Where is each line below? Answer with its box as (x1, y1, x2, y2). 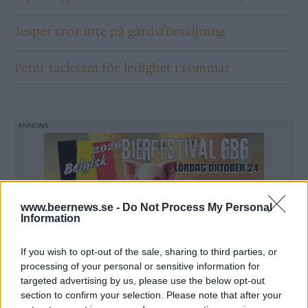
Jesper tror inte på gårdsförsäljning (14, 23, 225, 40)
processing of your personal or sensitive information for (21, 261, 260, 272)
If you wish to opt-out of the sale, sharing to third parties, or (21, 246, 277, 257)
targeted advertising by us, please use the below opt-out (21, 275, 265, 286)
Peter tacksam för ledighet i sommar (14, 59, 231, 76)
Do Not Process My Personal (122, 201, 272, 213)
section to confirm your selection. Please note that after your (21, 289, 282, 300)
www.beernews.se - (21, 201, 122, 213)
